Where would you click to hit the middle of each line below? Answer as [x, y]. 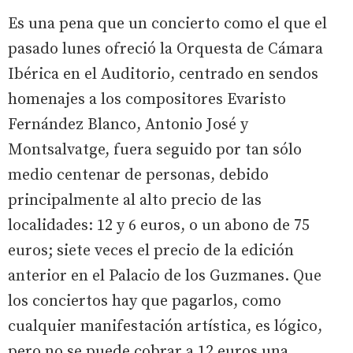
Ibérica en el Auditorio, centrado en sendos [163, 75]
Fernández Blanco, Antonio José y [128, 125]
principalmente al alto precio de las [135, 201]
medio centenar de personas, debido [138, 176]
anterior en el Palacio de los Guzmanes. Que [165, 277]
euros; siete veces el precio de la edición [151, 251]
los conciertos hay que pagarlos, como [145, 302]
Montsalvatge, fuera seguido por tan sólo [155, 150]
